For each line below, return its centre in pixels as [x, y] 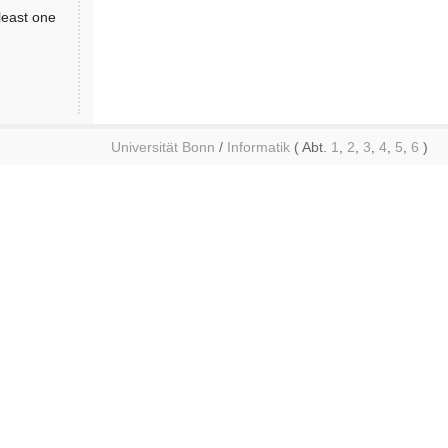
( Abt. [310, 146]
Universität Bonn [163, 146]
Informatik [258, 146]
